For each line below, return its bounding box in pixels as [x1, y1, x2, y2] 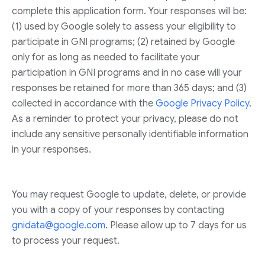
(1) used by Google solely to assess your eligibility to [12, 21, 236, 33]
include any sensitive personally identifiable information [12, 128, 248, 140]
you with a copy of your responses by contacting [12, 204, 224, 216]
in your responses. [12, 144, 91, 156]
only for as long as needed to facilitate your [12, 51, 200, 63]
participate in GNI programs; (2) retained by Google [12, 36, 235, 48]
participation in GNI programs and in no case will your [12, 67, 242, 79]
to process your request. [12, 235, 119, 247]
